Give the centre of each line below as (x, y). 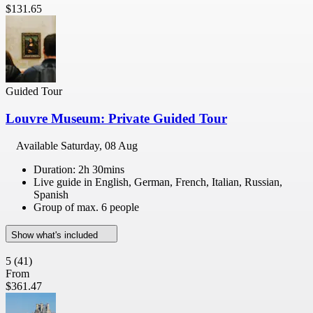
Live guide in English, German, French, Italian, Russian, (158, 182)
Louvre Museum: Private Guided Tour (116, 118)
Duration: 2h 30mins (79, 169)
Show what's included (56, 235)
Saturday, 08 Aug (99, 145)
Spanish (51, 194)
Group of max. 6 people (86, 207)
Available (38, 145)
